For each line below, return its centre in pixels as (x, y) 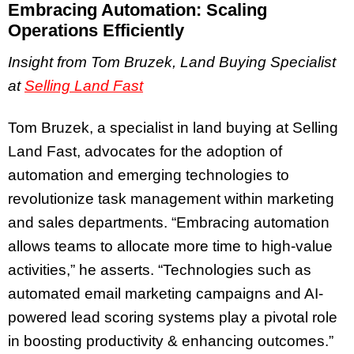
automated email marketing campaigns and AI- (166, 294)
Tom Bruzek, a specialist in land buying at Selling (173, 128)
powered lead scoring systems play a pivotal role (173, 318)
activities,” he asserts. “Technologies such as (160, 270)
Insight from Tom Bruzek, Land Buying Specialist (172, 62)
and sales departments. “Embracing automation (169, 223)
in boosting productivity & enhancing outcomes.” (171, 341)
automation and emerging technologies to (149, 175)
